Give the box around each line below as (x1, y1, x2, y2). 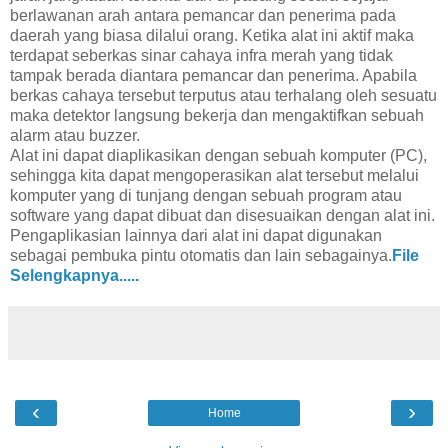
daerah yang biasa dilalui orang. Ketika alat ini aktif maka (10, 26, 414, 44)
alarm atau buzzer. (10, 126, 140, 144)
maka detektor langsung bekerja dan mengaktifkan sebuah (10, 106, 424, 124)
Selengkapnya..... (10, 266, 139, 284)
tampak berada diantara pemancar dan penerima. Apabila (10, 66, 417, 84)
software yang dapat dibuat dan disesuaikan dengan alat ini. (10, 206, 435, 224)
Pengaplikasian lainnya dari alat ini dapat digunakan (10, 226, 382, 244)
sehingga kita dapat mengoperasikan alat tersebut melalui (10, 166, 419, 184)
